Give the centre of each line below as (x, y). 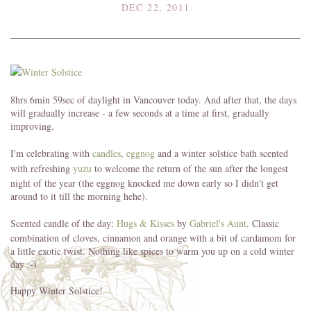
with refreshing (42, 168)
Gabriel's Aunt (218, 223)
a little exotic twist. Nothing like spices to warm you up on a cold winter (152, 251)
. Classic (263, 223)
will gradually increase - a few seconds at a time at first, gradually (140, 112)
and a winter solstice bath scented (221, 153)
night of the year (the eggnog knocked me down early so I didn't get (144, 183)
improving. (32, 126)
